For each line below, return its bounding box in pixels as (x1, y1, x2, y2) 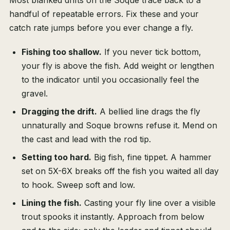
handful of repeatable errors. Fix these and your (9, 9, 199, 20)
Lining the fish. (22, 198, 82, 208)
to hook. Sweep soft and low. (22, 180, 135, 190)
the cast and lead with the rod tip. (22, 134, 151, 145)
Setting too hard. (22, 152, 91, 163)
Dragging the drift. (22, 106, 97, 117)
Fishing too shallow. (22, 47, 102, 57)
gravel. (22, 88, 48, 99)
